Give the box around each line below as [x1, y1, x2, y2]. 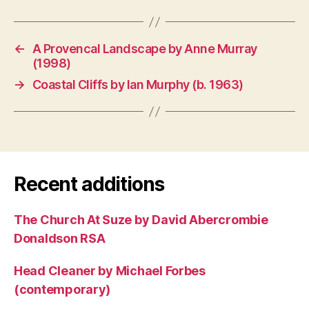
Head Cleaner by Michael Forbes [14, 263, 206, 279]
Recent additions [14, 172, 164, 197]
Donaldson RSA [14, 231, 106, 246]
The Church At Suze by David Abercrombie [14, 212, 268, 228]
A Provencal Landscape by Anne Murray [32, 41, 257, 57]
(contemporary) [14, 282, 111, 297]
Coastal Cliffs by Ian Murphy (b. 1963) [32, 77, 243, 92]
